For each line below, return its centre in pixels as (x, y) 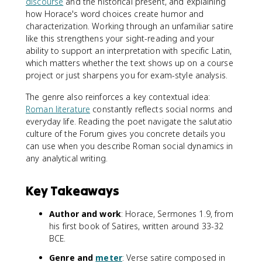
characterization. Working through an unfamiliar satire (130, 26)
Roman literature (58, 109)
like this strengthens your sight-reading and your (120, 38)
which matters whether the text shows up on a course (130, 63)
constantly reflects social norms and (161, 109)
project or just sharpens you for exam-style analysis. (127, 75)
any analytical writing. (67, 158)
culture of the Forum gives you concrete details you (125, 133)
